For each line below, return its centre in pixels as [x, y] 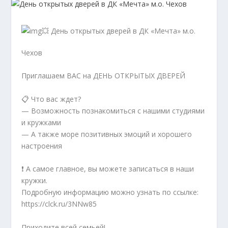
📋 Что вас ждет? [51, 99]
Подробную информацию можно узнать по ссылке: [110, 192]
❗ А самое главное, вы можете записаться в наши [108, 169]
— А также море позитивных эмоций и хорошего [107, 134]
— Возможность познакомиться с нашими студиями [113, 110]
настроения [42, 146]
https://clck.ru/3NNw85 [59, 204]
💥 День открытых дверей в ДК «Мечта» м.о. [119, 31]
